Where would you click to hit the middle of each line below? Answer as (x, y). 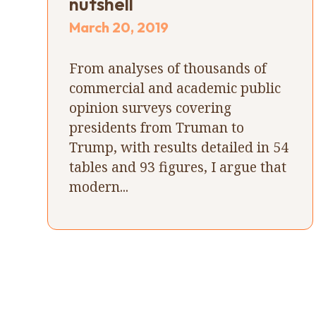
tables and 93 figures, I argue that (178, 166)
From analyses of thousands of (168, 68)
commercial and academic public (175, 87)
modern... (99, 186)
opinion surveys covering (151, 107)
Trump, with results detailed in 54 (179, 147)
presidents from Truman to (157, 127)
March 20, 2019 (119, 27)
